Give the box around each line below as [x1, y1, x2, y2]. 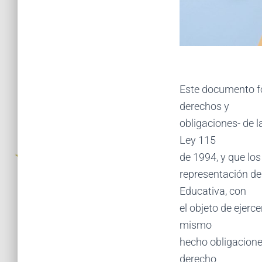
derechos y [180, 99, 229, 112]
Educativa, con [180, 184, 246, 197]
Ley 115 [180, 133, 216, 146]
